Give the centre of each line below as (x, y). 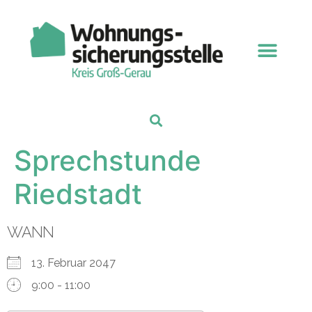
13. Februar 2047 (79, 263)
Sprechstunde (108, 161)
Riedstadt (78, 194)
